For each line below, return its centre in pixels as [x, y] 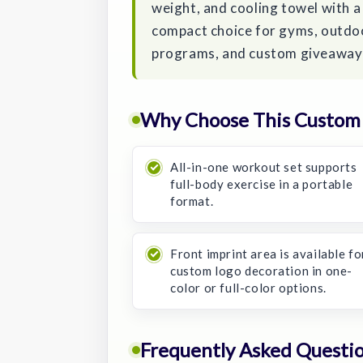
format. [192, 201]
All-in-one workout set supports [264, 167]
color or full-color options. [248, 287]
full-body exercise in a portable [262, 184]
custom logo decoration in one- [262, 270]
